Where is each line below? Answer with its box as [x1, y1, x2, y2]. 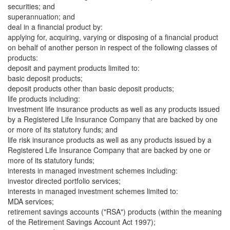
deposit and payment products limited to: [8, 63, 140, 73]
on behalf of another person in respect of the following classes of [8, 42, 217, 52]
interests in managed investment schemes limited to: [8, 186, 178, 196]
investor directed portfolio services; [8, 176, 121, 186]
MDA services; [8, 196, 54, 206]
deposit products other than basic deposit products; [8, 83, 174, 93]
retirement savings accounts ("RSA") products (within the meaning [8, 206, 222, 217]
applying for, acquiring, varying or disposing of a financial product [8, 32, 218, 42]
